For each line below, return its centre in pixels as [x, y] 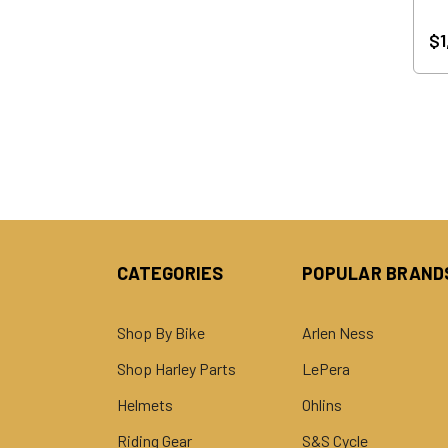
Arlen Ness [338, 332]
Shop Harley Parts [176, 368]
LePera [326, 368]
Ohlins [322, 404]
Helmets [145, 404]
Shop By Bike [161, 332]
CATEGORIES [170, 272]
